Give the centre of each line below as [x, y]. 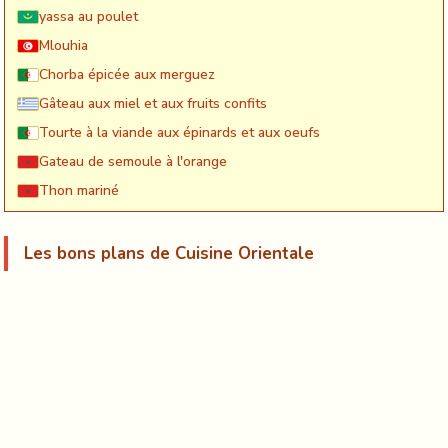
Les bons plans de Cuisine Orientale [169, 253]
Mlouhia [63, 45]
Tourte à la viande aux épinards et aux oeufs [179, 132]
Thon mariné [79, 190]
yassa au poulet [88, 16]
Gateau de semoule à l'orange [133, 161]
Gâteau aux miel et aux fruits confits [153, 103]
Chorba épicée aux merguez [127, 74]
